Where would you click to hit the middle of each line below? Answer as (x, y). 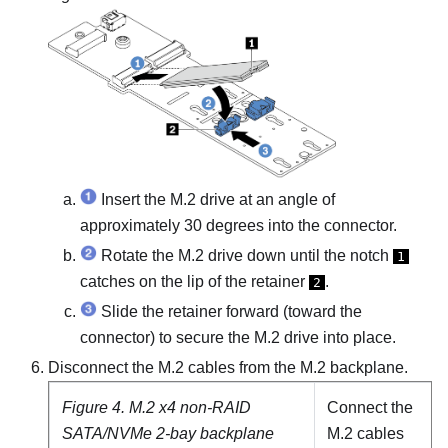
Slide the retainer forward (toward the (229, 312)
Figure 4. (95, 408)
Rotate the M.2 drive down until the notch (245, 256)
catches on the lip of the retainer (194, 282)
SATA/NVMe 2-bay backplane (168, 434)
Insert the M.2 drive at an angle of (216, 200)
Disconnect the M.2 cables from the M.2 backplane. (228, 368)
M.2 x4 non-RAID (190, 408)
